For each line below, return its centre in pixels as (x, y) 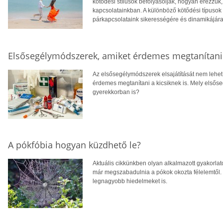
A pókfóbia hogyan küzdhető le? (74, 145)
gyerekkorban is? (116, 92)
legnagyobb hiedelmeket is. (130, 181)
